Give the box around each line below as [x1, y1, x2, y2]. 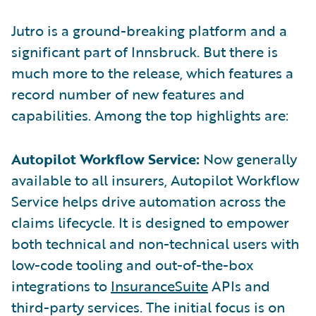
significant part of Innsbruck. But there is [11, 40, 278, 62]
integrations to [11, 274, 111, 296]
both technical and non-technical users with [11, 232, 299, 254]
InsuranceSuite [111, 274, 208, 296]
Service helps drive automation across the [11, 190, 286, 212]
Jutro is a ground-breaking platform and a [11, 19, 287, 41]
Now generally [200, 147, 297, 169]
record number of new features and [11, 83, 245, 104]
